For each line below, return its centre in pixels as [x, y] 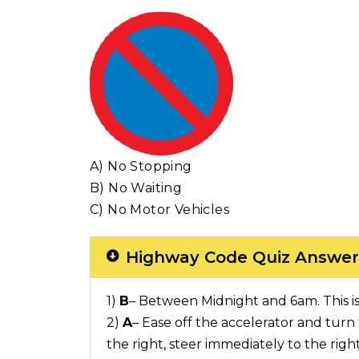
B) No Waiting [136, 188]
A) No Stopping [141, 166]
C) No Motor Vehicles [159, 209]
